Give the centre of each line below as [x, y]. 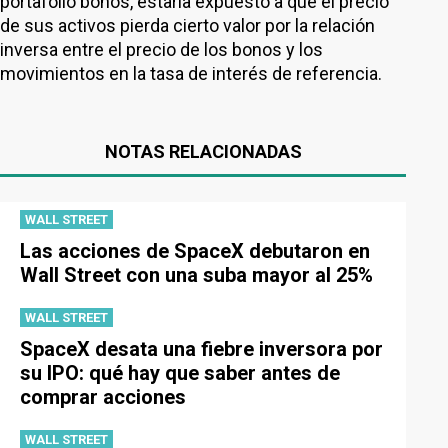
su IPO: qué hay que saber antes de [180, 373]
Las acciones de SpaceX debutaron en [195, 251]
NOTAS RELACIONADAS [203, 151]
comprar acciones [103, 397]
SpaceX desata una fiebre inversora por [201, 349]
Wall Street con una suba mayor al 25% [196, 275]
